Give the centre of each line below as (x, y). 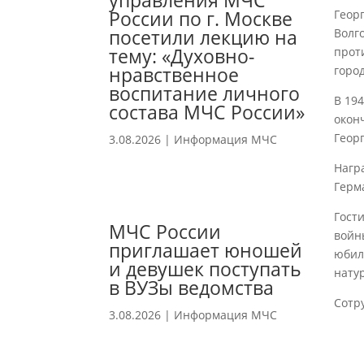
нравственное (174, 75)
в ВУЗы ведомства (192, 288)
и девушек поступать (206, 269)
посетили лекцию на (204, 38)
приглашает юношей (206, 251)
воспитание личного (205, 94)
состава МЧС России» (207, 113)
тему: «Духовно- (182, 56)
